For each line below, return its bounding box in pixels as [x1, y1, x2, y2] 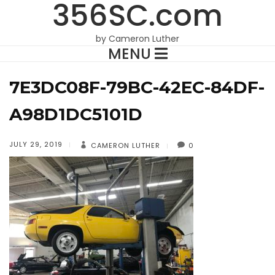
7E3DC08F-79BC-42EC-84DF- [9, 76, 265, 98]
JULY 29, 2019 [9, 139, 63, 149]
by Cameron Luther [96, 33, 179, 45]
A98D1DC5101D [9, 103, 142, 125]
